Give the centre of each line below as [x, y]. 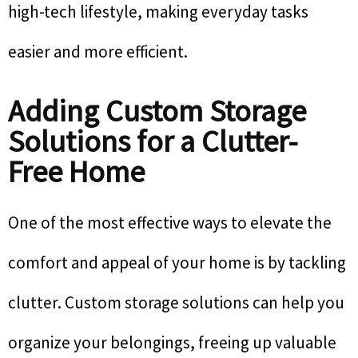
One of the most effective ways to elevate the [170, 223]
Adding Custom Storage [157, 111]
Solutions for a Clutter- [153, 141]
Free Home [76, 172]
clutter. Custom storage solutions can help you [176, 303]
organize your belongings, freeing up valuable [172, 343]
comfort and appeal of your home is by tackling [177, 263]
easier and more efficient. [98, 52]
